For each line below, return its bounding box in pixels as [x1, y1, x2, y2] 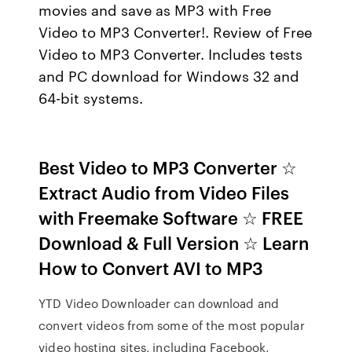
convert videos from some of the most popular [38, 317, 305, 334]
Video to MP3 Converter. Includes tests [38, 43, 303, 64]
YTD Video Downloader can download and [38, 295, 279, 312]
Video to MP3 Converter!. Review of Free [38, 21, 313, 42]
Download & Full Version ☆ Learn [38, 230, 310, 255]
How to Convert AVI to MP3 [38, 255, 268, 280]
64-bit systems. [38, 87, 144, 108]
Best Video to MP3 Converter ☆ [38, 155, 298, 179]
